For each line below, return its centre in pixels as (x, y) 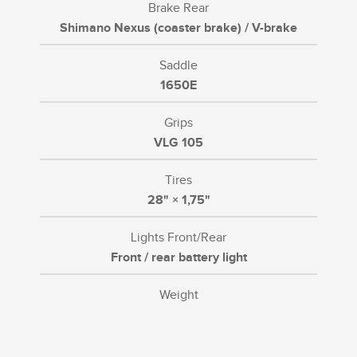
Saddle (178, 65)
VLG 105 (178, 143)
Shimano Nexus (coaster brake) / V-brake (178, 28)
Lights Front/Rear (178, 237)
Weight (178, 295)
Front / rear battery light (178, 257)
